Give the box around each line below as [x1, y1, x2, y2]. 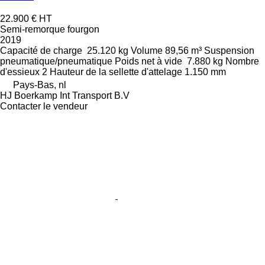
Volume [131, 46, 163, 56]
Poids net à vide [115, 56, 182, 66]
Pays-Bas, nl [13, 80, 66, 90]
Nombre [225, 56, 259, 66]
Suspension [204, 46, 254, 56]
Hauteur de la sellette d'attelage [50, 67, 182, 77]
